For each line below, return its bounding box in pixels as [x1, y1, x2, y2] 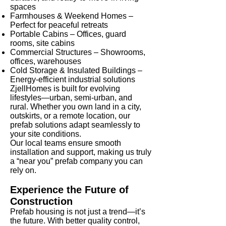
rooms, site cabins [10, 39, 75, 48]
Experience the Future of [10, 184, 129, 196]
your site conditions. [10, 130, 81, 139]
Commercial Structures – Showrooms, [10, 48, 145, 57]
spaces [10, 3, 36, 12]
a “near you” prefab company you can [10, 157, 143, 166]
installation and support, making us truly [10, 148, 151, 157]
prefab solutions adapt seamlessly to [10, 121, 140, 130]
